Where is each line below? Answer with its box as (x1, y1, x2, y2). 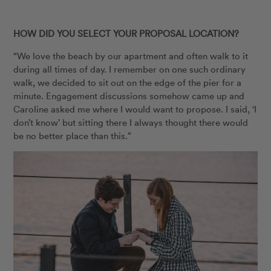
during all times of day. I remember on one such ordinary (13, 63, 246, 76)
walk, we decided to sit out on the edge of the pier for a (13, 76, 242, 89)
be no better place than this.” (13, 129, 132, 142)
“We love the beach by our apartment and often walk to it (13, 50, 249, 62)
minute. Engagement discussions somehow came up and (13, 90, 245, 102)
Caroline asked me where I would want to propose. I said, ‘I (13, 103, 257, 116)
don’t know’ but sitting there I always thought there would (13, 116, 249, 129)
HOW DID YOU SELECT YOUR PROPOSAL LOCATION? (13, 27, 240, 40)
